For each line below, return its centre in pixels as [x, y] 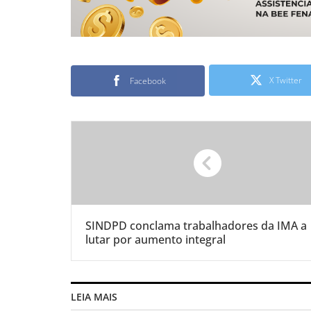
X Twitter [286, 80]
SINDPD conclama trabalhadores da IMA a [196, 225]
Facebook [148, 81]
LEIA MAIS [94, 296]
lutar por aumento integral [155, 239]
